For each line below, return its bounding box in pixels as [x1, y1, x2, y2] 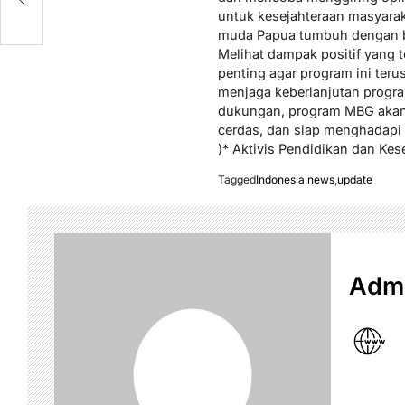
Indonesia [255, 173, 305, 187]
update [336, 173, 372, 187]
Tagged [217, 173, 256, 187]
